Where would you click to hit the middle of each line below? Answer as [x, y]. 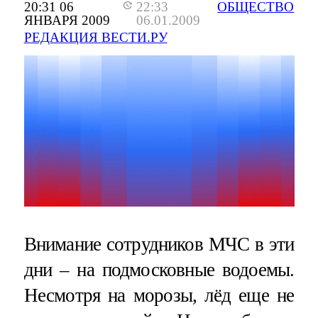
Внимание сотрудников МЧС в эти [159, 244]
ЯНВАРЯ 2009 [67, 20]
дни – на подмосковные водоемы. [159, 269]
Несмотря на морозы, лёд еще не [159, 295]
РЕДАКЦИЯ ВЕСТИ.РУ [95, 37]
